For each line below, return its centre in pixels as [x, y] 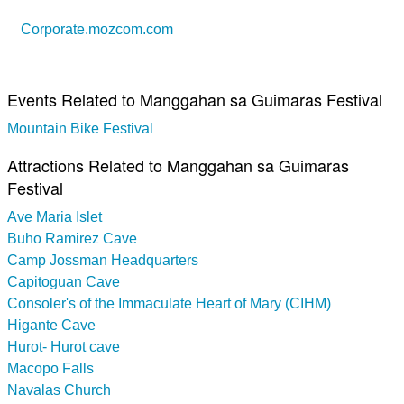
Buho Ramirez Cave [72, 239]
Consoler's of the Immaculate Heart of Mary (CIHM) [169, 304]
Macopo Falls [50, 369]
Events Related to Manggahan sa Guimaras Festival [195, 100]
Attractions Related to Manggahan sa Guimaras [178, 165]
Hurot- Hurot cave [64, 347]
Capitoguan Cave [64, 282]
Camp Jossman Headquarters [103, 261]
